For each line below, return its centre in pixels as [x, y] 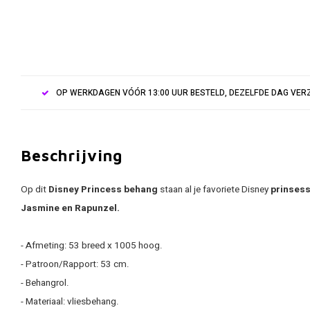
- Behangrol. [45, 283]
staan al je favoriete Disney [214, 190]
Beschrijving [72, 155]
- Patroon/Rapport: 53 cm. [75, 264]
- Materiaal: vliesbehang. [70, 302]
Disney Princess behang [103, 190]
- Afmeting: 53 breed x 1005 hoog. [92, 246]
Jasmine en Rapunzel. [70, 208]
